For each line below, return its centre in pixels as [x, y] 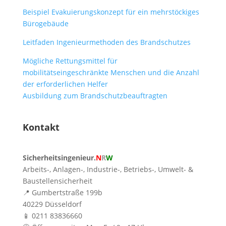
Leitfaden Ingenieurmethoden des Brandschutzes [106, 42]
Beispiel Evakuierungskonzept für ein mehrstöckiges [111, 12]
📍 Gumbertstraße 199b [62, 192]
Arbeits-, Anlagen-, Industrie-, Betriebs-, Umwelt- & [108, 169]
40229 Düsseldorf [52, 204]
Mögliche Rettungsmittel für [70, 61]
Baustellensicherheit [57, 181]
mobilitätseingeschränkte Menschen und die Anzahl [111, 72]
